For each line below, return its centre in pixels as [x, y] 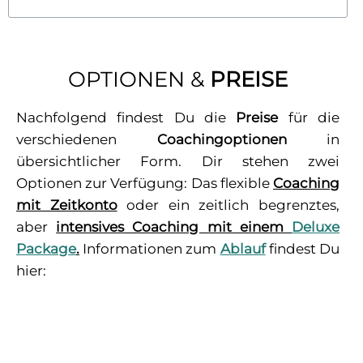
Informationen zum [150, 248]
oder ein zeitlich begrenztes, [228, 205]
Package [46, 248]
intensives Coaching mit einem [174, 226]
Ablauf [243, 248]
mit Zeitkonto [67, 205]
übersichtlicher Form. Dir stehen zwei [178, 161]
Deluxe [316, 226]
